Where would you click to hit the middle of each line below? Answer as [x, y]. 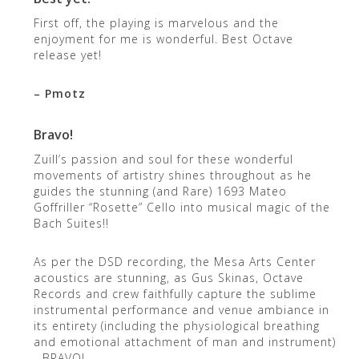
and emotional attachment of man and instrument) [184, 341]
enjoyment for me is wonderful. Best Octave [163, 38]
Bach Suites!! [71, 223]
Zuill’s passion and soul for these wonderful [163, 159]
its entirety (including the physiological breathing [176, 325]
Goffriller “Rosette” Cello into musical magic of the [182, 207]
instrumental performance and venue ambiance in [181, 309]
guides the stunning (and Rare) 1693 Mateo [160, 191]
